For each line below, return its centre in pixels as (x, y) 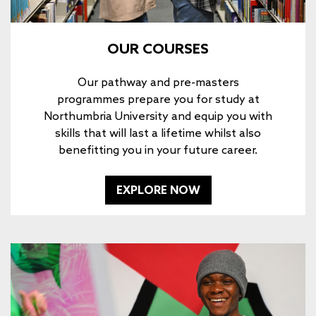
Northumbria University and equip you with (158, 115)
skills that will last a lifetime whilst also (158, 132)
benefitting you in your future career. (158, 149)
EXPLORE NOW (158, 189)
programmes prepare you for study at (158, 98)
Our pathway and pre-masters (158, 81)
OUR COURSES (158, 48)
